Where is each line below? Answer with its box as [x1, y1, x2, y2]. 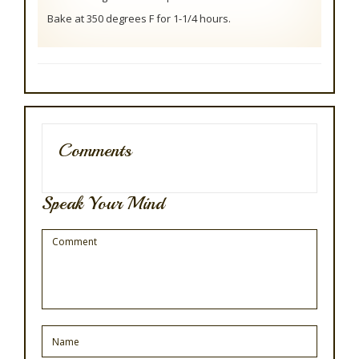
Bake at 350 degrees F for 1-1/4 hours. [47, 11, 231, 26]
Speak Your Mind [42, 192, 164, 215]
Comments [58, 139, 131, 162]
